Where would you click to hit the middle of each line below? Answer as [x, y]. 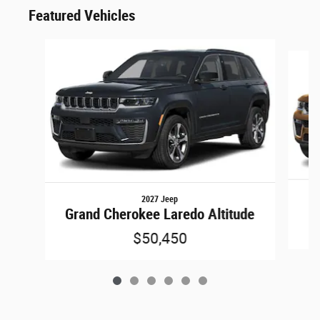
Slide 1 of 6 [35, 45]
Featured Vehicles [82, 15]
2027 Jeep [160, 199]
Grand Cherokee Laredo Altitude [160, 214]
